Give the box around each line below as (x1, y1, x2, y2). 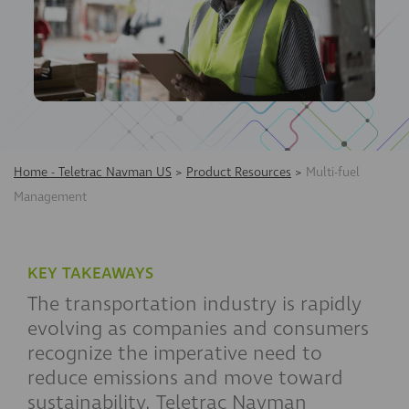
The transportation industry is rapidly (27, 290, 362, 319)
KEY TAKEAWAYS (27, 262, 153, 286)
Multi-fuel (306, 163, 360, 182)
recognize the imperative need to (27, 340, 322, 368)
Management (14, 188, 87, 206)
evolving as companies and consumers (27, 315, 369, 343)
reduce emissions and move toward (27, 364, 343, 393)
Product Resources (186, 163, 291, 182)
